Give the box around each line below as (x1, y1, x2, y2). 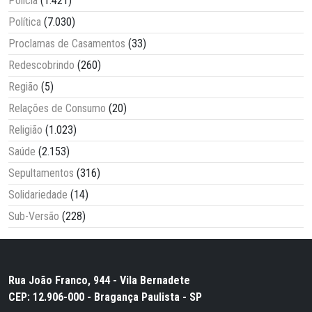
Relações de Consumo (8, 101, 106, 115)
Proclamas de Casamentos (8, 36, 125, 50)
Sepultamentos (8, 166, 74, 180)
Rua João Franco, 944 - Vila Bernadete (8, 273, 190, 287)
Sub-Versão (8, 209, 59, 223)
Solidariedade (8, 187, 68, 201)
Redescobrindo (8, 58, 75, 72)
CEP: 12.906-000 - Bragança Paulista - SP (8, 290, 202, 304)
